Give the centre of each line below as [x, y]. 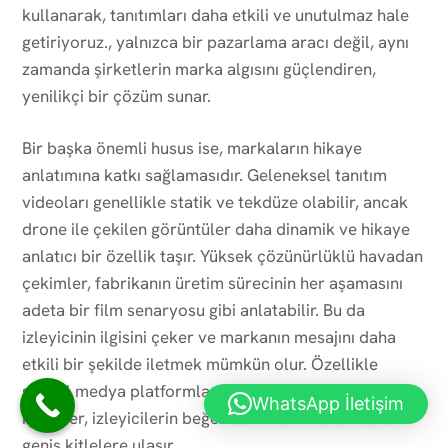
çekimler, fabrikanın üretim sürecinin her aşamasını [212, 282]
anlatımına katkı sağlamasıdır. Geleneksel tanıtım [204, 174]
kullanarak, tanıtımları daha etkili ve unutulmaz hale [215, 14]
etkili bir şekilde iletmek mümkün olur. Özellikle [200, 363]
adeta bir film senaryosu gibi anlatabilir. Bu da [193, 309]
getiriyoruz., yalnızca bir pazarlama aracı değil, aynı [215, 41]
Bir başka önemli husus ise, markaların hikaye [192, 147]
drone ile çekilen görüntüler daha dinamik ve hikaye [216, 228]
